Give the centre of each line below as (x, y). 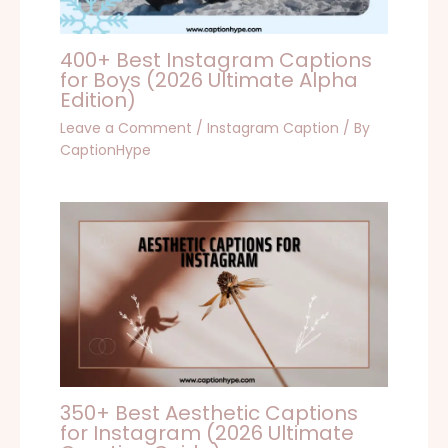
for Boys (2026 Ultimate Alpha (209, 80)
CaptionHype (105, 150)
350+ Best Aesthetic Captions (209, 412)
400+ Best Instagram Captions (216, 60)
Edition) (98, 100)
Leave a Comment (126, 128)
